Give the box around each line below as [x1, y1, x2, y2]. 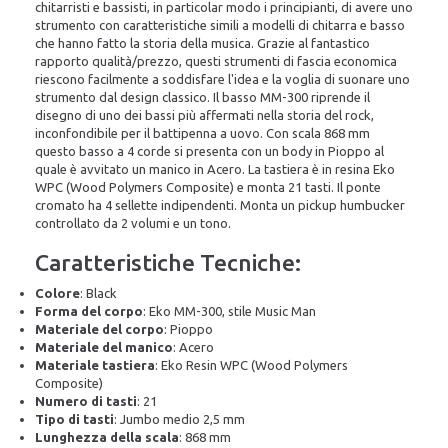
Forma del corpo [35, 304, 143, 318]
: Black [80, 286, 117, 300]
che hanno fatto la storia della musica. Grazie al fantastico [35, 36, 370, 50]
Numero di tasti [35, 394, 137, 408]
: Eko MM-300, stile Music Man [143, 304, 316, 318]
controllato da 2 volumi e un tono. [35, 216, 231, 230]
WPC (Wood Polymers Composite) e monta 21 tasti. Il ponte [35, 180, 381, 194]
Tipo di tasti [35, 412, 114, 426]
